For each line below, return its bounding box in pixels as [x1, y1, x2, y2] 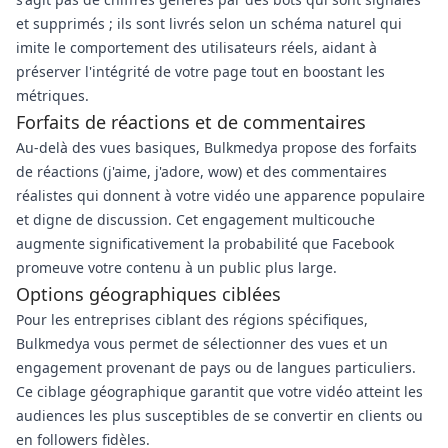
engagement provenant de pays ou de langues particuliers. [16, 358, 416, 377]
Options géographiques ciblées [16, 282, 281, 306]
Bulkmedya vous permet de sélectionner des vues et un [16, 334, 388, 353]
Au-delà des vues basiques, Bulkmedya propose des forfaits [16, 138, 417, 157]
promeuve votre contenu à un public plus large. [16, 258, 337, 277]
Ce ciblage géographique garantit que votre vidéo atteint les [16, 382, 423, 401]
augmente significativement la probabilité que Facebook [16, 234, 394, 253]
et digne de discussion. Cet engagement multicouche [16, 210, 375, 229]
